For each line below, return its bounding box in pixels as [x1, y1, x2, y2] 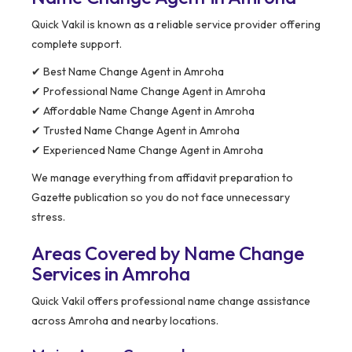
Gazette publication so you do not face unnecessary [31, 190, 290, 205]
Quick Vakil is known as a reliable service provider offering [31, 17, 321, 32]
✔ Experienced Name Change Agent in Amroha [31, 143, 263, 158]
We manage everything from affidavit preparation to [31, 170, 293, 185]
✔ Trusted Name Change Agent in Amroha [31, 123, 240, 138]
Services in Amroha [31, 262, 190, 286]
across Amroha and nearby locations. [31, 313, 218, 328]
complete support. [31, 37, 122, 52]
